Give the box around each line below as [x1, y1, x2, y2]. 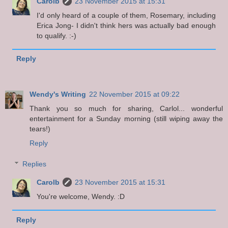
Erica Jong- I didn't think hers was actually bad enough [37, 21, 216, 30]
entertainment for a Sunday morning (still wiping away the [30, 114, 223, 123]
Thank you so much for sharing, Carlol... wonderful [30, 104, 223, 112]
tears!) [30, 124, 50, 133]
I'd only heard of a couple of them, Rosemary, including [37, 11, 216, 19]
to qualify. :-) [37, 31, 77, 40]
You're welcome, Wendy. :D [37, 192, 125, 201]
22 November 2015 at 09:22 [89, 90, 180, 98]
